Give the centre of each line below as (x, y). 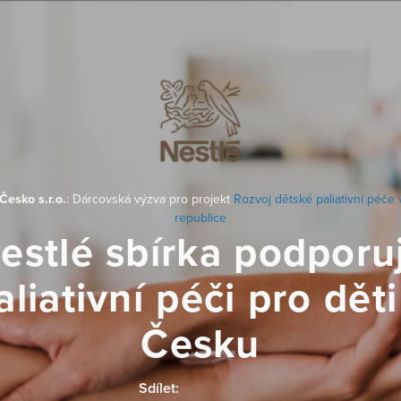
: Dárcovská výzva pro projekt (150, 199)
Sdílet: (159, 389)
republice (200, 218)
